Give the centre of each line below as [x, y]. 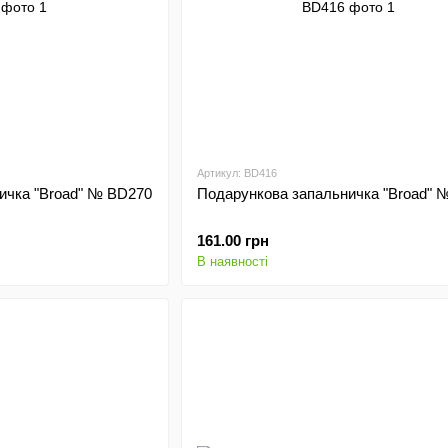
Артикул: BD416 [236, 173]
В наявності [232, 261]
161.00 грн [232, 240]
